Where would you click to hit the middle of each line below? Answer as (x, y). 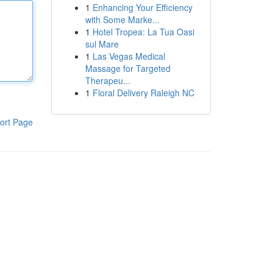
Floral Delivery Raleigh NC (143, 93)
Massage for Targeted (128, 68)
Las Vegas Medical (129, 56)
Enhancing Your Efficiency (142, 7)
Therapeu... (108, 80)
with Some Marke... (122, 19)
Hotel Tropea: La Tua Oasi (143, 32)
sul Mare (102, 44)
